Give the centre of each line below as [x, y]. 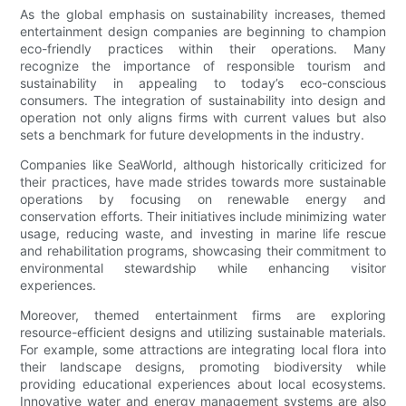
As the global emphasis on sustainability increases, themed [203, 14]
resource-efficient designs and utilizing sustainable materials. [203, 333]
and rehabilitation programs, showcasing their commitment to [203, 251]
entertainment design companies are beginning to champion [203, 32]
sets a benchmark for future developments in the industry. [193, 135]
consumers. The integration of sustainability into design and [203, 101]
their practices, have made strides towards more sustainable [203, 182]
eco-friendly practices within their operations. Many [203, 49]
